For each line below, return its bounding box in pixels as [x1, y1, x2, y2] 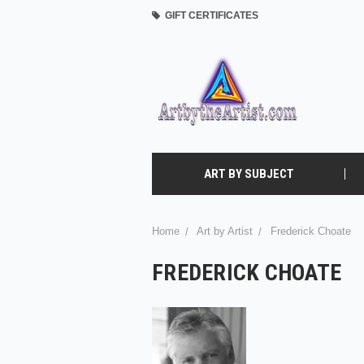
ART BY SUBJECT [203, 167, 294, 181]
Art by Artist [197, 225, 253, 237]
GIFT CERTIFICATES [160, 10, 258, 21]
